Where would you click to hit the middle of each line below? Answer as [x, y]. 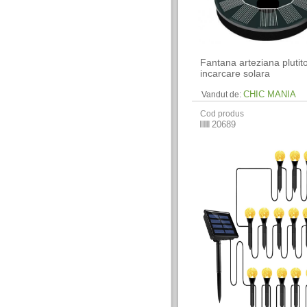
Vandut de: [222, 95]
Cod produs [222, 114]
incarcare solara [235, 73]
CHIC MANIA [270, 94]
